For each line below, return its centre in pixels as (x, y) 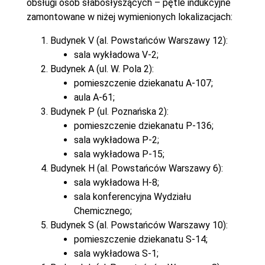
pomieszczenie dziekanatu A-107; (143, 83)
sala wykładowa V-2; (116, 54)
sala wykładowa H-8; (116, 182)
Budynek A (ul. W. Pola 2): (102, 69)
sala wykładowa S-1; (116, 253)
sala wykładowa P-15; (119, 154)
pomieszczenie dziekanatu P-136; (143, 125)
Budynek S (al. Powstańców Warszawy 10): (139, 225)
